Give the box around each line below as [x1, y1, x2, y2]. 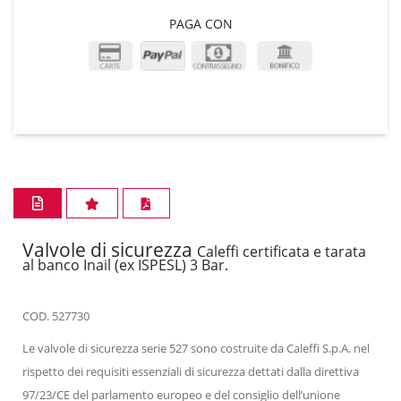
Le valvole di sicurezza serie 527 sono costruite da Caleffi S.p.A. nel [22, 339, 370, 356]
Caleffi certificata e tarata [197, 241, 366, 261]
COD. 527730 [22, 307, 90, 324]
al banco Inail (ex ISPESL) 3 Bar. [22, 254, 228, 275]
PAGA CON [168, 15, 233, 33]
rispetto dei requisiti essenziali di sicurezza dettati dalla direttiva [22, 363, 359, 380]
